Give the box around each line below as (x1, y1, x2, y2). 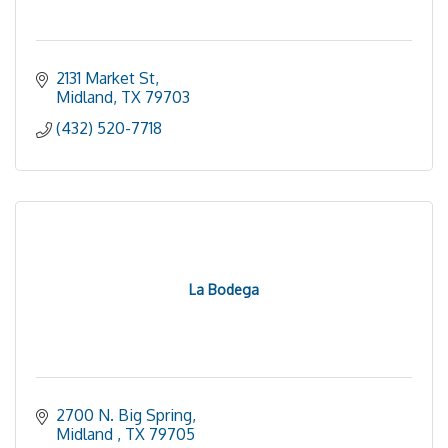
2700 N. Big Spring (56, 405, 192, 425)
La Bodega (189, 281, 259, 298)
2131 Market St (56, 68, 155, 88)
